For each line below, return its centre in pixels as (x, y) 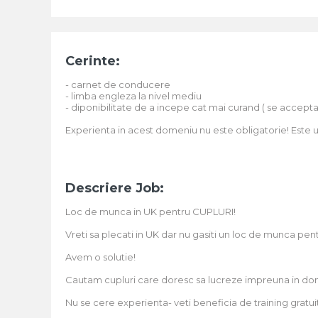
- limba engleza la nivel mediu (133, 96)
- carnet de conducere (118, 84)
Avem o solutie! (100, 257)
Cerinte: (93, 61)
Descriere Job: (115, 188)
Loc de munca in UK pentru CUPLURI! (150, 212)
